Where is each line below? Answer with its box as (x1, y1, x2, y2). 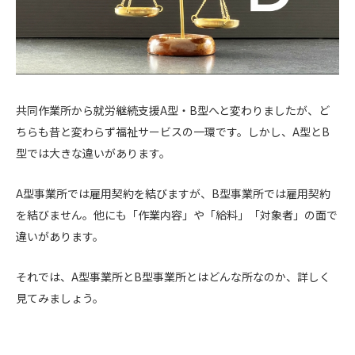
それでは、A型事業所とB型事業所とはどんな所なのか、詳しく (16, 268, 330, 284)
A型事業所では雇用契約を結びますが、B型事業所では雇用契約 (16, 185, 330, 201)
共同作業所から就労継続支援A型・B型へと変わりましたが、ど (16, 102, 330, 119)
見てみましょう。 (16, 289, 104, 306)
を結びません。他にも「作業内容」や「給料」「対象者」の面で (16, 206, 338, 223)
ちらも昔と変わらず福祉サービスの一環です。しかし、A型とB (16, 124, 330, 140)
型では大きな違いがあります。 (16, 145, 170, 162)
